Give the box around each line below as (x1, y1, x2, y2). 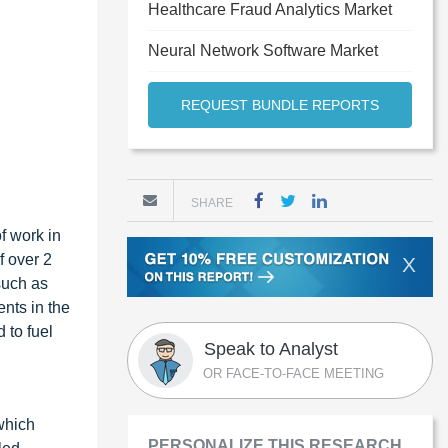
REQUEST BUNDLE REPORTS (181, 97, 379, 113)
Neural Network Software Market (148, 42, 378, 59)
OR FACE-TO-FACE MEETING (203, 366, 384, 381)
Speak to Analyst (204, 339, 338, 359)
